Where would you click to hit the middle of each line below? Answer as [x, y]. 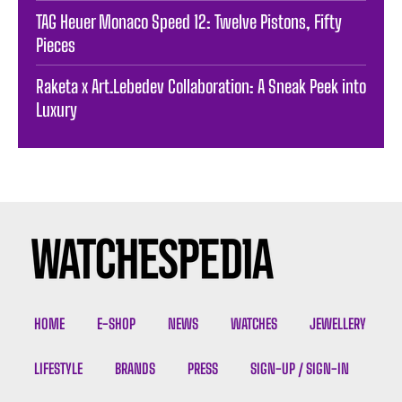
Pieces [56, 44]
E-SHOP [116, 323]
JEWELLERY [338, 323]
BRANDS [135, 368]
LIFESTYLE [58, 368]
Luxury [57, 109]
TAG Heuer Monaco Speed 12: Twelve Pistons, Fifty [189, 21]
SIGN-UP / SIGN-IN [300, 368]
